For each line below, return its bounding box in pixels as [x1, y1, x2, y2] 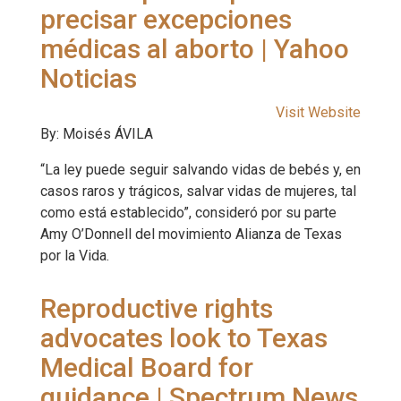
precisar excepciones [40, 4, 292, 35]
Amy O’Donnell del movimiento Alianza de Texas [40, 226, 342, 243]
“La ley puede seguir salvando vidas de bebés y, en [40, 161, 361, 178]
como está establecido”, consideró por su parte [40, 204, 337, 221]
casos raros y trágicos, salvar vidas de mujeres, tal [40, 183, 356, 200]
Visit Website [276, 104, 361, 121]
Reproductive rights [40, 293, 273, 324]
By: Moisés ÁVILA [40, 125, 153, 142]
